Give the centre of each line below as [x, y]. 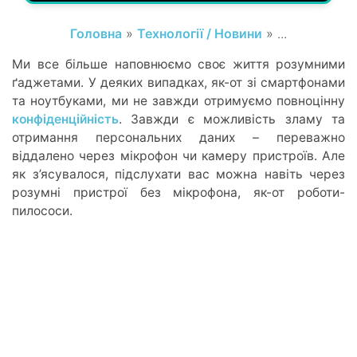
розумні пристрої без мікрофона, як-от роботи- [178, 192]
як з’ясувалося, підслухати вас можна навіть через [178, 174]
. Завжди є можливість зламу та [232, 119]
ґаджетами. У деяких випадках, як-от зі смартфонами [178, 82]
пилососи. [42, 210]
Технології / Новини [200, 33]
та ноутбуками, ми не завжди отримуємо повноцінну [178, 100]
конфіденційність [65, 119]
